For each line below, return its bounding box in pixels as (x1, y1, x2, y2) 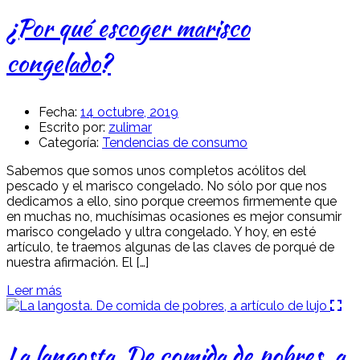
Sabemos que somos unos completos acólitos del (6, 162, 306, 178)
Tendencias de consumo (102, 134, 247, 150)
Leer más (6, 282, 62, 298)
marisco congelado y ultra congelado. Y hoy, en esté (6, 223, 316, 239)
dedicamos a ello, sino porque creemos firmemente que (6, 193, 337, 209)
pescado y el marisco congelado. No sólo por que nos (6, 178, 327, 194)
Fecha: (39, 104, 77, 120)
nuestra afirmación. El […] (6, 254, 149, 270)
